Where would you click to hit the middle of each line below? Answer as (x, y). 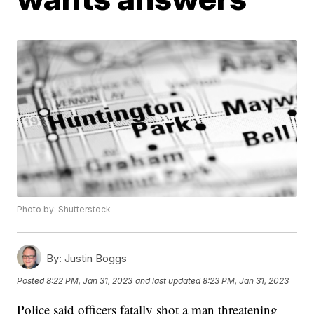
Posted (32, 280)
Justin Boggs (95, 259)
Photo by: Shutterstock (64, 210)
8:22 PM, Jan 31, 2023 (90, 280)
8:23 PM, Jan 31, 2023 (246, 280)
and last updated (168, 280)
